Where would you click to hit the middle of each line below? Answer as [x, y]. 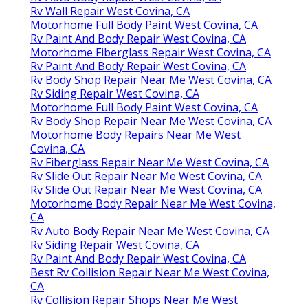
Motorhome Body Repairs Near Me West [135, 134]
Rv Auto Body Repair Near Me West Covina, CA [150, 231]
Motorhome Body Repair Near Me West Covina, [153, 203]
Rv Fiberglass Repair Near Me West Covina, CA [150, 162]
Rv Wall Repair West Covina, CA [110, 11]
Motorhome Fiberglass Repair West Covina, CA [151, 52]
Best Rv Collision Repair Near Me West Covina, [150, 272]
